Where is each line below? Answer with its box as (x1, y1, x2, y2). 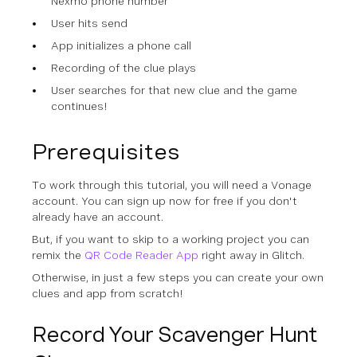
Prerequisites (32, 139, 180, 165)
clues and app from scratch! (32, 287, 183, 300)
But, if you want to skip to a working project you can (32, 233, 309, 245)
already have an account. (32, 210, 163, 223)
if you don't (233, 194, 297, 207)
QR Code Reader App (84, 249, 198, 261)
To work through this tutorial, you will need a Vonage (32, 178, 312, 191)
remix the (32, 249, 84, 261)
